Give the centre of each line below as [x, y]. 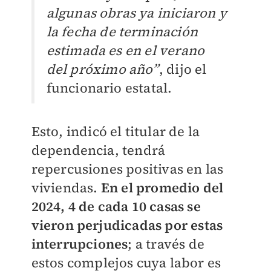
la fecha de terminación [122, 32]
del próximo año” [103, 69]
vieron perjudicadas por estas [127, 225]
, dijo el [183, 69]
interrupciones [80, 244]
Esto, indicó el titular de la [116, 132]
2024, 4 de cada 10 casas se [116, 207]
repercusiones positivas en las [127, 169]
